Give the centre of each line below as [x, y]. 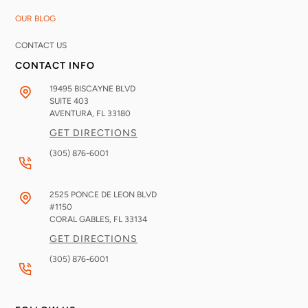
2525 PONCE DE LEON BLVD [103, 195]
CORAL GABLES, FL [87, 220]
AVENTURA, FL [78, 114]
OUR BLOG [35, 19]
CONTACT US [41, 46]
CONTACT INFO [55, 66]
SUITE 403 [69, 101]
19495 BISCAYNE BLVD [92, 89]
